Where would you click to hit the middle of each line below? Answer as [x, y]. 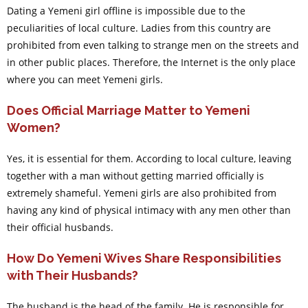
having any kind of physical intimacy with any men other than [148, 210]
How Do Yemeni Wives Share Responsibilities [144, 258]
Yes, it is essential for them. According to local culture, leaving [149, 159]
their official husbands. [60, 228]
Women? [33, 128]
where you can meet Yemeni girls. [85, 80]
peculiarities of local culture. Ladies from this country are [139, 28]
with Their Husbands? [72, 276]
